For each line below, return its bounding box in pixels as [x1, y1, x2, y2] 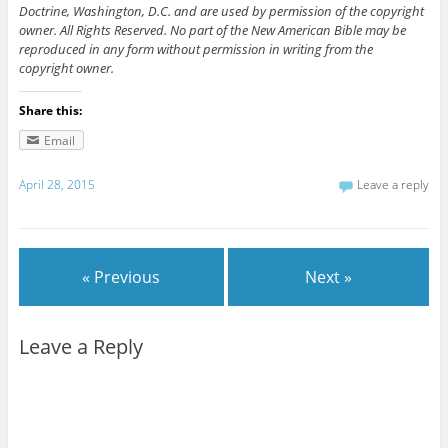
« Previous [82, 266, 161, 289]
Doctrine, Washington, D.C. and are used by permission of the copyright [18, 2, 424, 21]
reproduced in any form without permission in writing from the [18, 40, 373, 59]
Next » [305, 266, 353, 289]
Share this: [18, 102, 82, 120]
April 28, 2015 [18, 175, 95, 193]
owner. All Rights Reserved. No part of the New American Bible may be [18, 21, 406, 40]
